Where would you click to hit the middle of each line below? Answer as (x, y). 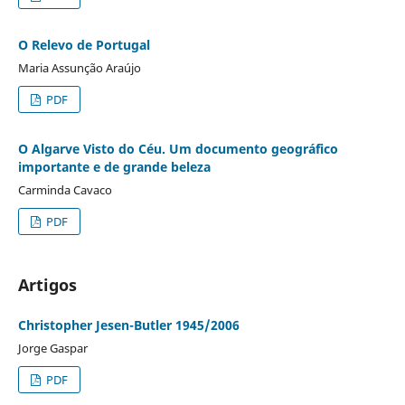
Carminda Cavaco (65, 189)
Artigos (47, 284)
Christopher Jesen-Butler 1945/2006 (128, 325)
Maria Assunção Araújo (79, 67)
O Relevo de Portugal (84, 44)
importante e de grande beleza (114, 166)
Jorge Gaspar (52, 348)
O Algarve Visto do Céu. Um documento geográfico (178, 148)
